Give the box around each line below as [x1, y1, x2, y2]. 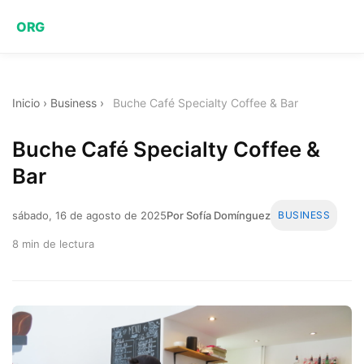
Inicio [12, 96, 40, 110]
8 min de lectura [12, 236, 94, 250]
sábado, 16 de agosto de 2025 [12, 208, 167, 222]
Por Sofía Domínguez [167, 208, 271, 222]
